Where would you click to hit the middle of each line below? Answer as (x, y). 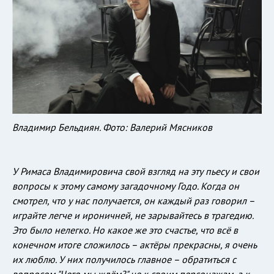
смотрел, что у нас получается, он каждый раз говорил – (133, 200)
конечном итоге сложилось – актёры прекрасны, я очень (135, 244)
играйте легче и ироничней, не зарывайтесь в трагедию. (133, 215)
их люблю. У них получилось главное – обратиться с (124, 259)
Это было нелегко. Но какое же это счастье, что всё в (125, 230)
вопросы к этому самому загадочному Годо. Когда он (126, 186)
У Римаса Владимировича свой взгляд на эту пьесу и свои (136, 171)
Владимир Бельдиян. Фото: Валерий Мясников (112, 127)
